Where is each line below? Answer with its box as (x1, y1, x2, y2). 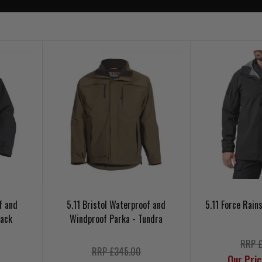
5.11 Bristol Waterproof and (67, 198, 166, 212)
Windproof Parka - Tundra (70, 212, 163, 226)
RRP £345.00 (91, 244, 141, 259)
